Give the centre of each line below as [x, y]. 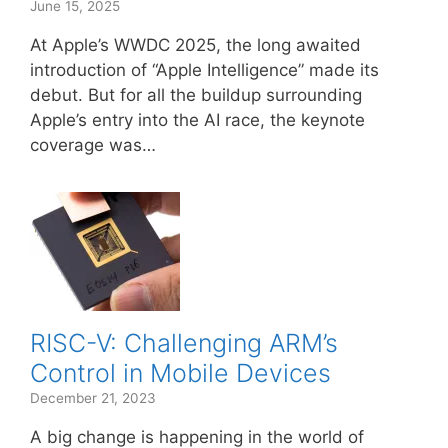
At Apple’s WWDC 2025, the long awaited [195, 45]
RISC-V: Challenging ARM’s [184, 343]
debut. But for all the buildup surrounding [196, 95]
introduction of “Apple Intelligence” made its [204, 70]
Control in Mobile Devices [180, 373]
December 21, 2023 [93, 398]
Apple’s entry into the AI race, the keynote [197, 120]
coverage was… [93, 145]
